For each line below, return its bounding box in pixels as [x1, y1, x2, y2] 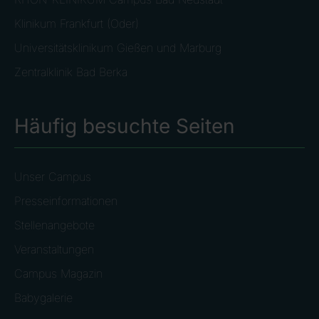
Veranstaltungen [14, 241, 94, 256]
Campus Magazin [14, 266, 103, 281]
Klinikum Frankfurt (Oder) [14, 16, 139, 31]
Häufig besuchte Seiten [14, 113, 235, 138]
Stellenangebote [14, 217, 95, 232]
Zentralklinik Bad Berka [14, 64, 127, 79]
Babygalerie [14, 290, 73, 305]
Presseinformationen [14, 193, 117, 208]
